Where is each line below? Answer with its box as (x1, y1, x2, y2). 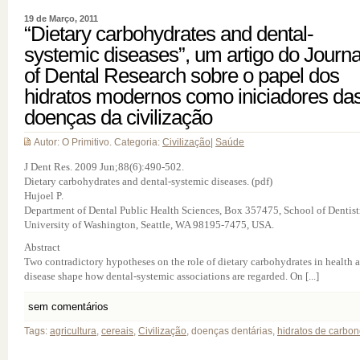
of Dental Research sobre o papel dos (24, 63, 339, 88)
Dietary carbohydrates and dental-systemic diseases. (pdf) (24, 175, 272, 187)
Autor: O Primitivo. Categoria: (34, 137, 162, 148)
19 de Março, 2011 (24, 14, 98, 23)
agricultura (50, 325, 96, 337)
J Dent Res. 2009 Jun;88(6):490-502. (24, 161, 184, 173)
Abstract (24, 241, 60, 253)
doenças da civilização (24, 105, 212, 129)
